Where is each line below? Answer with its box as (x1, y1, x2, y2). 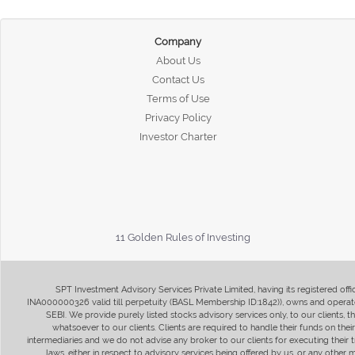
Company (155, 35, 202, 48)
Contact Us (151, 73, 204, 86)
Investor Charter (139, 130, 217, 143)
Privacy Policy (144, 111, 212, 124)
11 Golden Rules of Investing (116, 231, 251, 243)
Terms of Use (146, 92, 210, 105)
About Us (155, 54, 200, 67)
